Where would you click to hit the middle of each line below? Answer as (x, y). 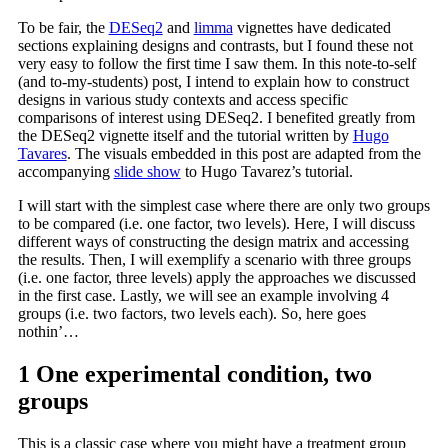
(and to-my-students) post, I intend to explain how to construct (213, 82)
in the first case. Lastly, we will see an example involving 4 (203, 296)
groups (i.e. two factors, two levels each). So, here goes (191, 314)
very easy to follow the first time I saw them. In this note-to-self (216, 64)
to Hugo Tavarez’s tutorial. (266, 172)
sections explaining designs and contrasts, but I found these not (215, 46)
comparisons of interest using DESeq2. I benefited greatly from (216, 118)
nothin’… (48, 332)
